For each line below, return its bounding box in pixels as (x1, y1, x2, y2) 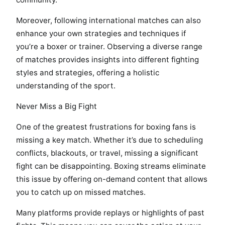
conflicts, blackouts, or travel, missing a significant (16, 148, 198, 158)
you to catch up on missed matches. (16, 187, 146, 197)
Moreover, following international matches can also (16, 15, 201, 25)
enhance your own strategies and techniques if (16, 28, 186, 38)
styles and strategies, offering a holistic (16, 67, 159, 77)
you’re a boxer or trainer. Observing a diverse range (16, 41, 202, 51)
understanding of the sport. (16, 80, 116, 90)
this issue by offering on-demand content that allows (16, 174, 207, 184)
